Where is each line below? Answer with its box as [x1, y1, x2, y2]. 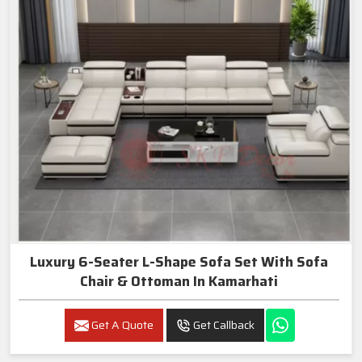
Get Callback [191, 315, 255, 334]
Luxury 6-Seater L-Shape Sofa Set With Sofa [30, 251, 328, 273]
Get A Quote [89, 315, 154, 334]
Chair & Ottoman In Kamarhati [80, 271, 278, 293]
